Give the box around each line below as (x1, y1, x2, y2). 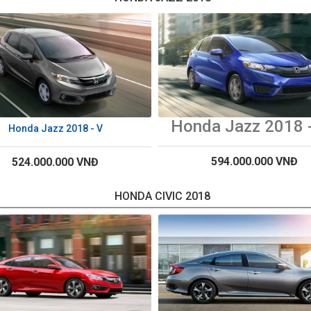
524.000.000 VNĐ (12, 155, 99, 169)
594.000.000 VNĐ (211, 155, 298, 169)
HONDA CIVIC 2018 (115, 190, 210, 203)
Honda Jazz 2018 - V (8, 123, 103, 135)
